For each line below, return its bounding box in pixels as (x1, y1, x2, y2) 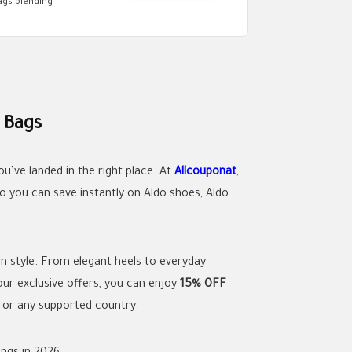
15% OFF (180, 278, 226, 291)
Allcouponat (174, 166, 236, 179)
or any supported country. (2, 300, 138, 313)
